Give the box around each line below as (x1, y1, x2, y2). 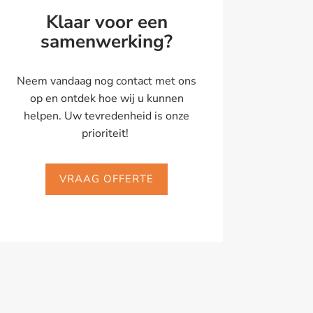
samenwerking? (41, 29, 173, 54)
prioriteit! (82, 126, 132, 142)
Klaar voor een (45, 10, 168, 35)
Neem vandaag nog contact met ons (17, 73, 197, 89)
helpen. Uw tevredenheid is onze (24, 108, 190, 124)
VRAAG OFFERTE (59, 172, 154, 187)
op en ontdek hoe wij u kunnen (29, 91, 184, 107)
